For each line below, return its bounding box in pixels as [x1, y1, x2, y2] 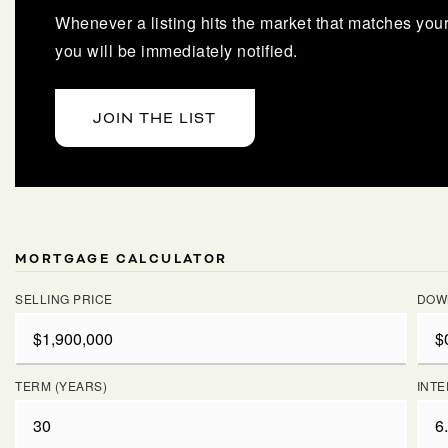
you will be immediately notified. [55, 39, 298, 62]
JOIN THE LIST [93, 109, 217, 128]
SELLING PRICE [15, 290, 113, 308]
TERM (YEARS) [15, 377, 107, 395]
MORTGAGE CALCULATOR [15, 251, 228, 268]
